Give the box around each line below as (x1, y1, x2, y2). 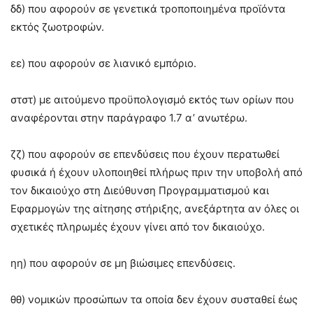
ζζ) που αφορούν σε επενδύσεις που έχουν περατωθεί (10, 147, 279, 161)
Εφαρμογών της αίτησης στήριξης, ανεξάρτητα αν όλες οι (10, 201, 299, 215)
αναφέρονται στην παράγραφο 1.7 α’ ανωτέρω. (10, 110, 247, 124)
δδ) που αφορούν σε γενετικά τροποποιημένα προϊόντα (10, 1, 286, 15)
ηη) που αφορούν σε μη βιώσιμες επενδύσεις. (10, 256, 235, 270)
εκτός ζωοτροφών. (10, 20, 104, 34)
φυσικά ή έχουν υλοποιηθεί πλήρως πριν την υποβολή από (10, 165, 303, 179)
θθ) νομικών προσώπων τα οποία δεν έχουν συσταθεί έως (10, 292, 298, 306)
